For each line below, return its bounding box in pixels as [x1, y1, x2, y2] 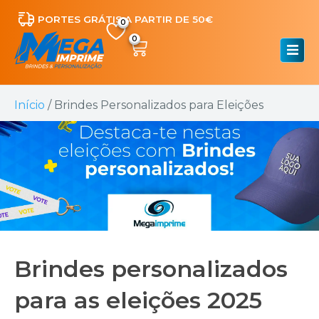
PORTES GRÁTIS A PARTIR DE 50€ [37, 14, 213, 25]
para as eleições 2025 [14, 286, 262, 314]
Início [14, 98, 45, 112]
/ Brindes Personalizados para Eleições [45, 98, 263, 112]
